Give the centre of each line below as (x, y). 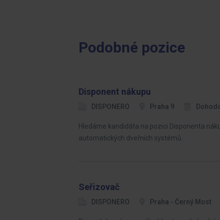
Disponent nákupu (115, 92)
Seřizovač (99, 187)
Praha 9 (162, 107)
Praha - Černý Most (180, 202)
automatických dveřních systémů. (131, 138)
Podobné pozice (132, 47)
